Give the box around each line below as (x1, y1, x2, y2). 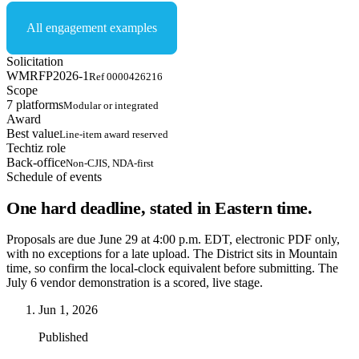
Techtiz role (6, 140, 66, 155)
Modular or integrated (63, 99, 159, 111)
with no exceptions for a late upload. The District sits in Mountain (6, 247, 337, 261)
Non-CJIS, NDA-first (66, 156, 154, 169)
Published (38, 330, 88, 345)
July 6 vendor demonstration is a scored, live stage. (6, 276, 263, 290)
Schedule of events (6, 169, 102, 184)
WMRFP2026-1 (6, 68, 89, 83)
